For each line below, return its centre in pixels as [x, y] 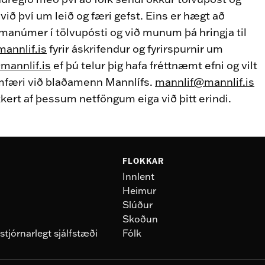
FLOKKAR [143, 161]
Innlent [138, 176]
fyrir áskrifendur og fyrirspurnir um [135, 49]
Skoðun [140, 219]
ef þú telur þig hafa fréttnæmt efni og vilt [154, 65]
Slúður [137, 204]
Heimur [139, 190]
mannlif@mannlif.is [205, 82]
